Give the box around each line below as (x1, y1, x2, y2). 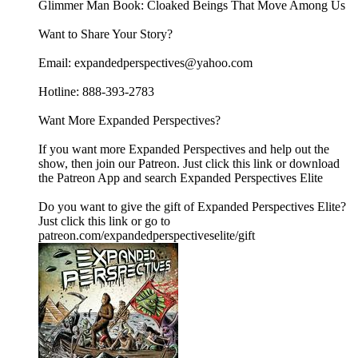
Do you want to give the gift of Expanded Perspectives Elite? (38, 200, 346, 214)
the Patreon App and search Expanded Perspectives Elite (38, 171, 323, 185)
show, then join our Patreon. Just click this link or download (38, 157, 340, 171)
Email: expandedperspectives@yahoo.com (38, 56, 253, 70)
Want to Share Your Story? (38, 27, 173, 42)
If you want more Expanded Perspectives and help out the (38, 142, 329, 157)
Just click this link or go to (38, 214, 170, 229)
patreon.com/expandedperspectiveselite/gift (38, 229, 255, 243)
